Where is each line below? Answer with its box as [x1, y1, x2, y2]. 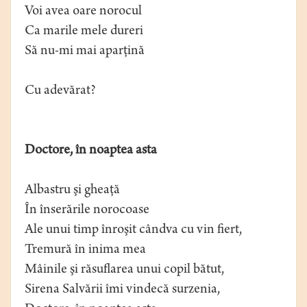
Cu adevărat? [25, 84, 96, 99]
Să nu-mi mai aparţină [25, 45, 145, 60]
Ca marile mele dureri [25, 25, 143, 40]
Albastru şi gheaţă [25, 184, 120, 199]
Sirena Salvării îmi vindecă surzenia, [25, 283, 220, 298]
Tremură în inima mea [25, 243, 146, 258]
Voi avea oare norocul [25, 5, 142, 20]
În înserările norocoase [25, 204, 149, 219]
